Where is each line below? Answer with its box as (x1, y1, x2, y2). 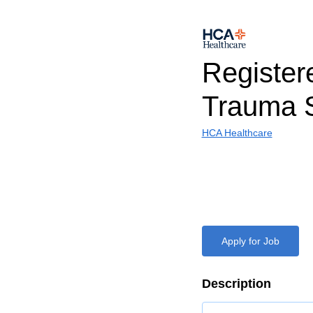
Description (201, 277, 271, 291)
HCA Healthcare (201, 127, 272, 138)
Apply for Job (221, 235, 279, 247)
